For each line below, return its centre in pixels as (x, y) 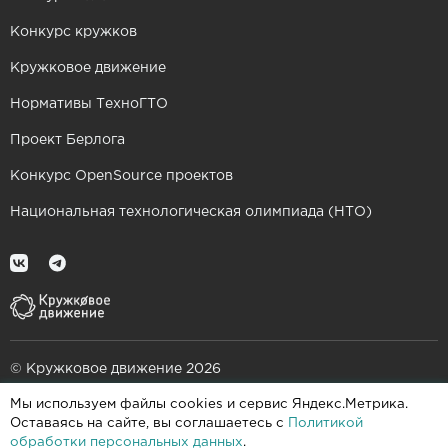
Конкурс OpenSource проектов (121, 176)
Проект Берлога (67, 140)
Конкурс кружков (73, 32)
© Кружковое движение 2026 (115, 369)
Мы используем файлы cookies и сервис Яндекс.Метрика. (209, 404)
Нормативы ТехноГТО (89, 104)
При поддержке (66, 409)
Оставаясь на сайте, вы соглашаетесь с (149, 423)
